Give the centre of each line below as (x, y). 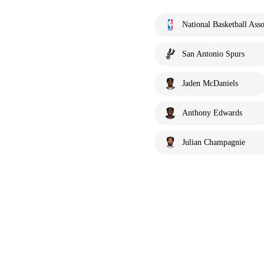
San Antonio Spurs (213, 54)
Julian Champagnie (214, 142)
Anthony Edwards (212, 113)
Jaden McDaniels (210, 83)
